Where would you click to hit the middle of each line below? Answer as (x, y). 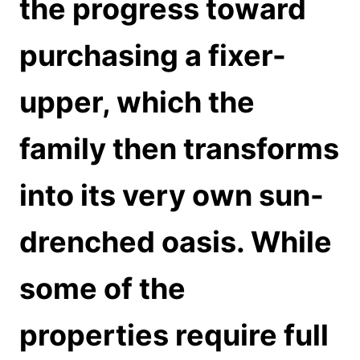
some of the (102, 289)
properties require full (174, 335)
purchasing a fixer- (153, 56)
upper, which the (137, 102)
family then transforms (179, 149)
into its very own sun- (172, 196)
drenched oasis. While (176, 242)
